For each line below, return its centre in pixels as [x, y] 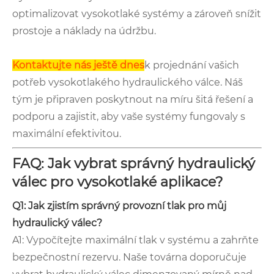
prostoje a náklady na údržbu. [84, 31]
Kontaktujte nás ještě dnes [78, 65]
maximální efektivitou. [67, 133]
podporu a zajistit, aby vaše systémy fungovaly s [129, 116]
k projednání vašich [192, 65]
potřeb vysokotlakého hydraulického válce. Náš [128, 82]
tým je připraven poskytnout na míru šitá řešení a [133, 99]
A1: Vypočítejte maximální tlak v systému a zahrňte [135, 240]
